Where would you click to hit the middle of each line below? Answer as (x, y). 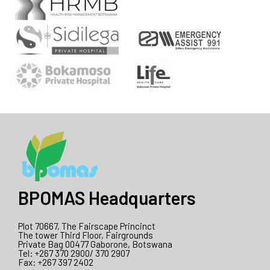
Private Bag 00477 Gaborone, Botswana (95, 244)
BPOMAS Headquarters (107, 198)
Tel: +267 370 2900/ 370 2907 (74, 253)
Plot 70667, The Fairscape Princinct (87, 226)
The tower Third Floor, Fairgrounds (86, 235)
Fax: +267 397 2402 (56, 262)
